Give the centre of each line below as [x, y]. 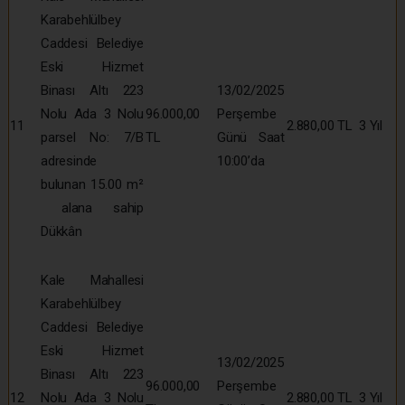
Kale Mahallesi [92, 280]
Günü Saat [251, 137]
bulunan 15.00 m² [92, 184]
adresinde [69, 160]
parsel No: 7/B [92, 137]
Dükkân [61, 231]
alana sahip [92, 207]
